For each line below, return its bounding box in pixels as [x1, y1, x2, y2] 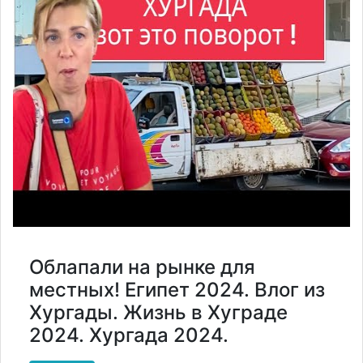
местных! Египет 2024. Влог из [29, 277, 325, 301]
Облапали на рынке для [29, 254, 255, 279]
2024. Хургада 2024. [29, 322, 228, 347]
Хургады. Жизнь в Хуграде [29, 300, 288, 324]
